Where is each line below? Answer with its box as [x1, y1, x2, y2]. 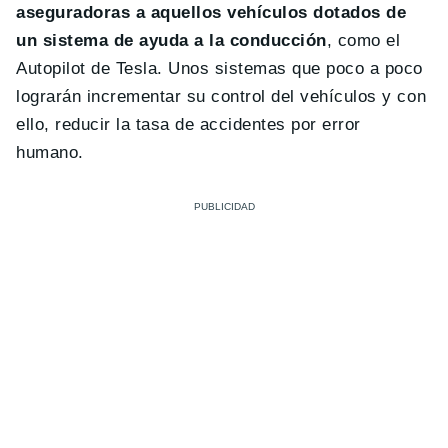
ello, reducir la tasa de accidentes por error [16, 115, 361, 135]
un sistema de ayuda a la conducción [16, 31, 327, 51]
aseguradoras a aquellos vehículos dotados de [16, 3, 407, 23]
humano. [16, 143, 84, 163]
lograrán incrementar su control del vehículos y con [16, 87, 427, 107]
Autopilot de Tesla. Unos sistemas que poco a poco [16, 59, 423, 79]
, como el [326, 31, 401, 51]
